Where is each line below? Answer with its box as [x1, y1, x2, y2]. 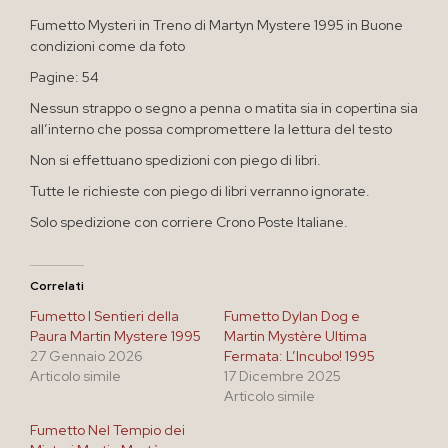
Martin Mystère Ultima [224, 326, 367, 345]
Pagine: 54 [30, 67, 99, 86]
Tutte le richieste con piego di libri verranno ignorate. [30, 181, 370, 200]
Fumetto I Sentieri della [30, 306, 179, 325]
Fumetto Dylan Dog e [224, 306, 360, 325]
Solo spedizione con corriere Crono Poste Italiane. [30, 212, 348, 231]
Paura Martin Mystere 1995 [30, 326, 201, 345]
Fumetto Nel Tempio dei [30, 420, 185, 439]
